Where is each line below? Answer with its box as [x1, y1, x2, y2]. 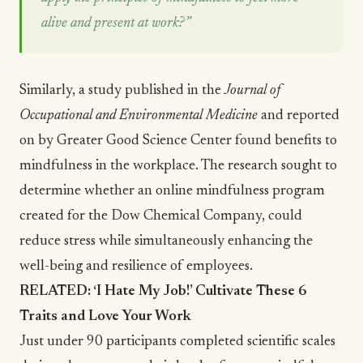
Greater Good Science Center [57, 134, 232, 148]
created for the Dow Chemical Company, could [19, 209, 302, 224]
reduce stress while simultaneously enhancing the [19, 234, 313, 249]
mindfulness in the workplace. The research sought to [19, 159, 337, 173]
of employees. [167, 259, 253, 274]
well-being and [19, 259, 112, 274]
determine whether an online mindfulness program [19, 184, 325, 199]
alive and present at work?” [41, 16, 190, 31]
